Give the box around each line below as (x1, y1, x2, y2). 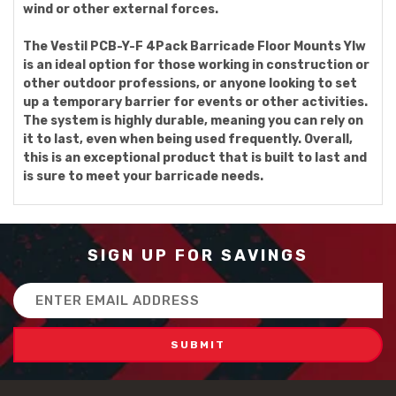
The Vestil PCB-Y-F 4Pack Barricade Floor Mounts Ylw (23, 39, 366, 54)
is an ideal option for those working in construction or (23, 57, 369, 72)
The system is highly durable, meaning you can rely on (23, 113, 363, 128)
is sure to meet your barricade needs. (23, 169, 263, 184)
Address (13, 303, 66, 318)
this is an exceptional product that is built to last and (23, 150, 367, 165)
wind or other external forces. (23, 2, 218, 17)
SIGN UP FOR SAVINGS (88, 246, 308, 265)
